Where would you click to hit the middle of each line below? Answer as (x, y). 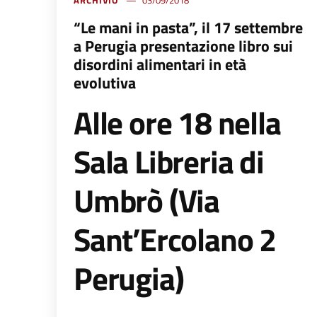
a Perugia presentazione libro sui (183, 46)
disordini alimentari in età (160, 65)
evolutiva (105, 83)
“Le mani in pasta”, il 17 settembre (188, 28)
